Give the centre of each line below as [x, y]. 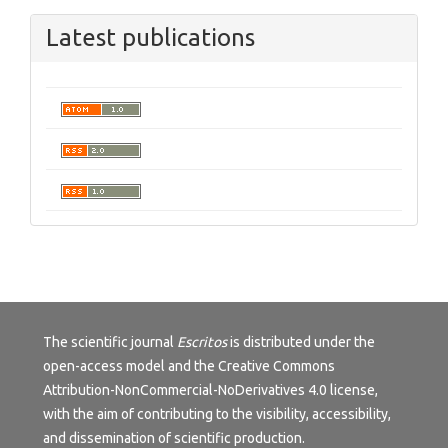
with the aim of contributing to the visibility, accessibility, [217, 413]
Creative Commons [276, 365]
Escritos [202, 341]
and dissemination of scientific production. [174, 437]
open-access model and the [130, 365]
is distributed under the [301, 341]
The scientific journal [110, 341]
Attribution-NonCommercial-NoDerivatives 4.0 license [209, 389]
